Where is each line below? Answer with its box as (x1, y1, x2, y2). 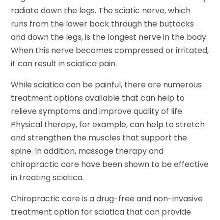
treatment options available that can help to (11, 92, 185, 104)
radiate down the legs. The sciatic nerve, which (11, 4, 191, 16)
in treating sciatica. (11, 171, 84, 183)
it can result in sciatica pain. (11, 57, 117, 69)
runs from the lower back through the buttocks (11, 18, 194, 29)
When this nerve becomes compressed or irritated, (11, 44, 209, 56)
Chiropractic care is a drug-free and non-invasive (11, 192, 203, 204)
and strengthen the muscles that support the (11, 132, 188, 143)
